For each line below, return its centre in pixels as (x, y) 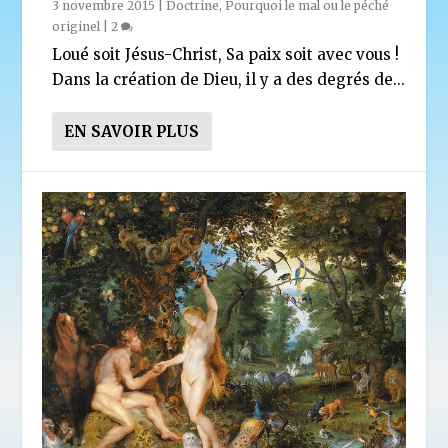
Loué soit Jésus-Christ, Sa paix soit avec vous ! (228, 54)
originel (76, 26)
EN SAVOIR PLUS (132, 131)
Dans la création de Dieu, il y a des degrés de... (229, 79)
